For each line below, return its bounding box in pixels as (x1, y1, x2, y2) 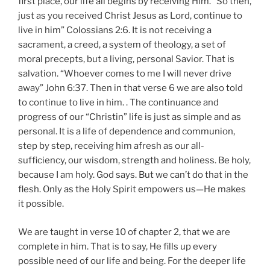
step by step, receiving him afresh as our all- (18, 140, 204, 152)
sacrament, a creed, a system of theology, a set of (18, 39, 226, 51)
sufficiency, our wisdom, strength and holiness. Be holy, (18, 155, 251, 166)
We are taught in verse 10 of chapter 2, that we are (18, 226, 230, 237)
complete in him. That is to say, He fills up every (18, 240, 217, 252)
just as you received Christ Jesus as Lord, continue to (18, 10, 242, 22)
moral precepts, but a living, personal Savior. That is (18, 54, 234, 65)
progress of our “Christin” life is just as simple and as (18, 111, 241, 123)
